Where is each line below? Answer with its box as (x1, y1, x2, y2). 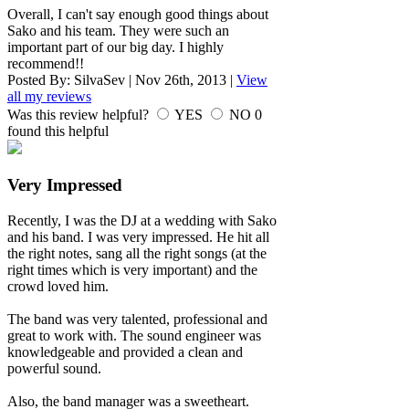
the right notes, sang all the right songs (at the (7, 245, 267, 261)
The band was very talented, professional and (7, 310, 267, 327)
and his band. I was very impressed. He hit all (7, 228, 269, 245)
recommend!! (7, 56, 84, 72)
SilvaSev (74, 72, 125, 89)
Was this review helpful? (7, 107, 152, 123)
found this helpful (7, 123, 109, 140)
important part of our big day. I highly (7, 39, 224, 56)
